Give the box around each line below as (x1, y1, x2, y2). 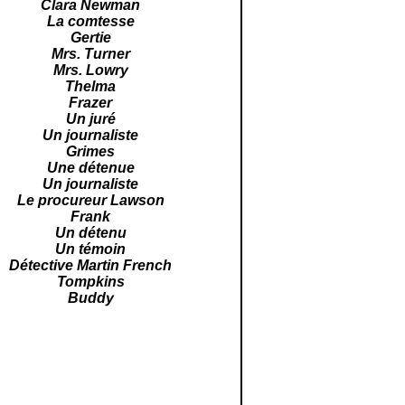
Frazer (69, 95, 113, 110)
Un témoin (55, 241, 127, 257)
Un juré (65, 111, 116, 127)
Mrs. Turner (51, 46, 130, 61)
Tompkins (56, 274, 125, 289)
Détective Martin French (9, 258, 173, 273)
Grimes (66, 144, 116, 159)
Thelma (65, 79, 117, 94)
